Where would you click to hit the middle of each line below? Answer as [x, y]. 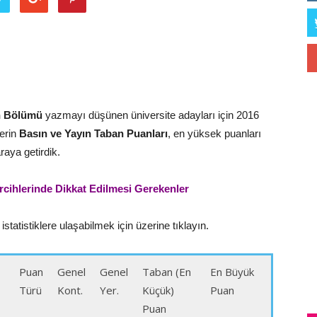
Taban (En [167, 272]
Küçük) [158, 290]
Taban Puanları [131, 133]
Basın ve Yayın [54, 133]
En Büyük [232, 272]
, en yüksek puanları [214, 133]
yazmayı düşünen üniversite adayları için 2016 [151, 115]
